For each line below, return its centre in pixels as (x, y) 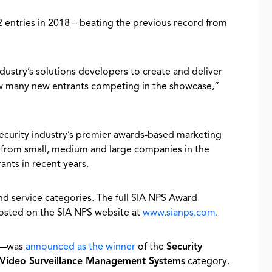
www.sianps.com (179, 212)
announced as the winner (80, 246)
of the (151, 246)
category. (207, 261)
